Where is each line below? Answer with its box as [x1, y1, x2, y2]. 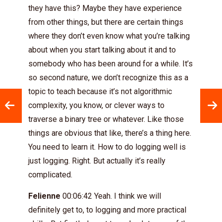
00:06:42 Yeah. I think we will [60, 191, 161, 201]
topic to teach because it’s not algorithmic [28, 87, 172, 96]
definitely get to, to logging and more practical [28, 205, 186, 215]
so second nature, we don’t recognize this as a [28, 73, 188, 82]
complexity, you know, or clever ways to [28, 101, 165, 110]
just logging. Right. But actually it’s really [28, 156, 166, 166]
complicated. [28, 170, 72, 179]
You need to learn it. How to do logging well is [28, 142, 186, 152]
